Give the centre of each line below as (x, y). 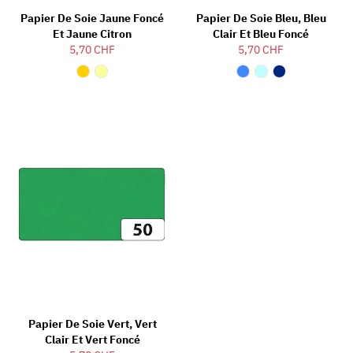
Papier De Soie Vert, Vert (92, 324)
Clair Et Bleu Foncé (261, 33)
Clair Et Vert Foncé (92, 340)
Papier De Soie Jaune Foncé (92, 18)
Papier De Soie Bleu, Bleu (261, 18)
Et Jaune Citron (92, 33)
